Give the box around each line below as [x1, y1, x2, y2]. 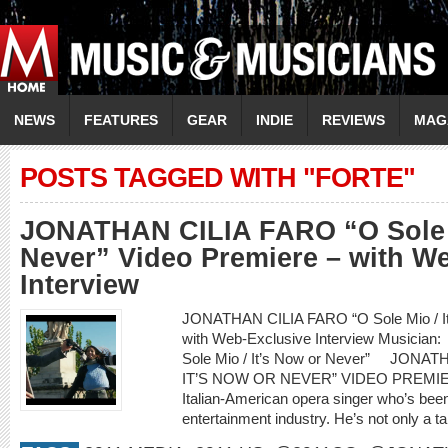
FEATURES [84, 112, 158, 128]
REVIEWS [322, 112, 385, 128]
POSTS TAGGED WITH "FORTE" [20, 163, 415, 193]
